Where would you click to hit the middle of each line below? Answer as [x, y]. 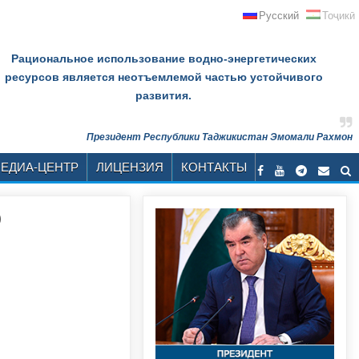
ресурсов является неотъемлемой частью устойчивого [163, 77]
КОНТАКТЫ [214, 167]
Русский [279, 16]
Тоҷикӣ [339, 16]
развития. [164, 95]
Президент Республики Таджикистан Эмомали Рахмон [219, 137]
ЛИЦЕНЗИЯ [130, 167]
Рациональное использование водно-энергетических [163, 58]
